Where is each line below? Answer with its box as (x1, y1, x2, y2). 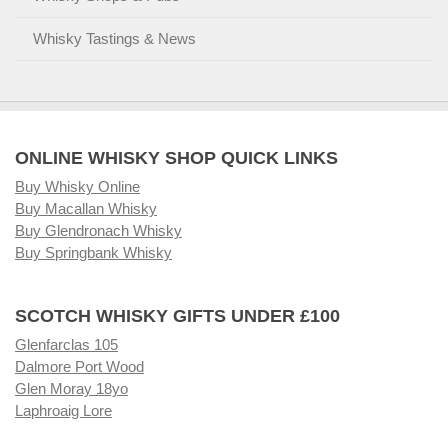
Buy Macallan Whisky (15, 199, 157, 217)
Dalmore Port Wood (15, 357, 144, 375)
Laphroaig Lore (15, 401, 112, 419)
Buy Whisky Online (15, 177, 140, 195)
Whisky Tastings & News (33, 29, 196, 47)
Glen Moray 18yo (15, 379, 128, 397)
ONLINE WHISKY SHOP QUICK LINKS (15, 147, 338, 168)
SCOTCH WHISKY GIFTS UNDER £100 (15, 305, 340, 326)
